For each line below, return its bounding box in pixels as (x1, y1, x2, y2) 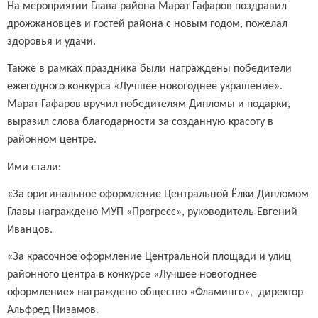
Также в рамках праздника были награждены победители (7, 63, 292, 75)
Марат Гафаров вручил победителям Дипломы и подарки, (7, 99, 290, 111)
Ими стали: (7, 161, 61, 173)
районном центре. (7, 134, 97, 146)
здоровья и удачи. (7, 36, 96, 48)
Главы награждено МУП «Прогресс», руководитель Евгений (7, 206, 297, 218)
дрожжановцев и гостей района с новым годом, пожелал (7, 18, 287, 30)
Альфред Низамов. (7, 305, 99, 317)
